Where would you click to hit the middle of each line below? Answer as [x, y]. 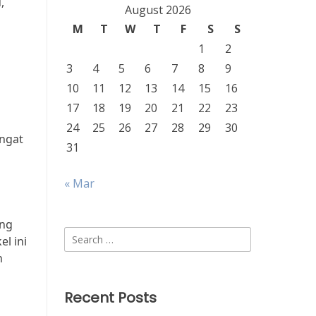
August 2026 [158, 10]
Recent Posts [110, 298]
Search [81, 235]
